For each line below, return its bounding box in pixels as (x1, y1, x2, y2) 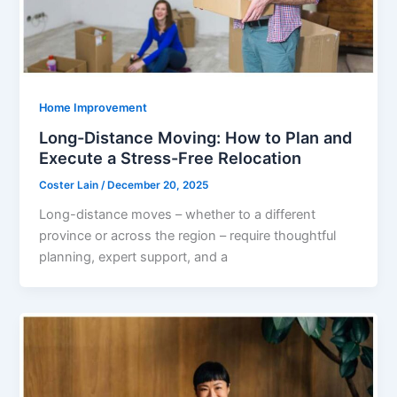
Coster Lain (39, 179, 102, 192)
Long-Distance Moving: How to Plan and (39, 128, 353, 148)
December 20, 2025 (107, 179, 209, 192)
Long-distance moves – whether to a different (39, 206, 316, 223)
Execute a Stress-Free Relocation (39, 148, 302, 168)
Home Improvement (39, 100, 148, 114)
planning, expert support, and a (39, 249, 229, 266)
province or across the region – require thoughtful (39, 228, 337, 245)
